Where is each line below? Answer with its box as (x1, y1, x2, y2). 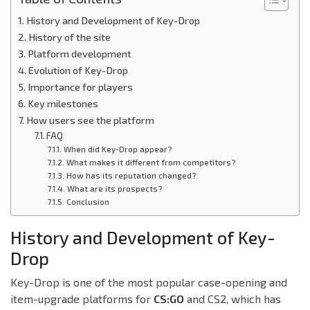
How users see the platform (26, 114, 154, 127)
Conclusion (66, 197, 109, 207)
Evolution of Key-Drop (28, 64, 128, 77)
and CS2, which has (184, 292, 281, 306)
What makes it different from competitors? (66, 157, 236, 167)
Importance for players (27, 81, 133, 93)
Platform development (27, 48, 131, 60)
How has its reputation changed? (66, 170, 197, 181)
